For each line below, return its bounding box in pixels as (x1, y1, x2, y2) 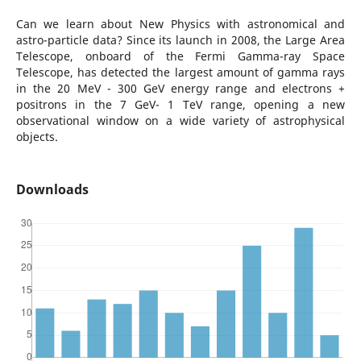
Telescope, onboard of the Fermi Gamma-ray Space (15, 48, 346, 64)
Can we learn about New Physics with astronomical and (15, 16, 346, 31)
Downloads (15, 180, 89, 199)
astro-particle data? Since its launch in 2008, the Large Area (15, 32, 346, 48)
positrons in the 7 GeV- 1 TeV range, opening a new (15, 97, 346, 112)
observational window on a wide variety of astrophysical (15, 113, 346, 128)
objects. (15, 129, 58, 144)
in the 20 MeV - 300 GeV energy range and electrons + (15, 81, 346, 96)
